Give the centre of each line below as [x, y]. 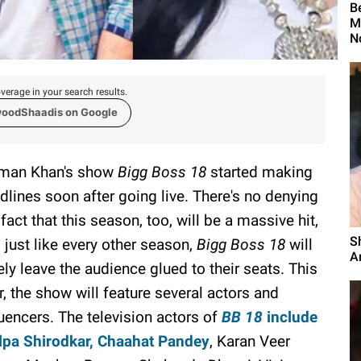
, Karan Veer [250, 341]
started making [259, 172]
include [290, 317]
